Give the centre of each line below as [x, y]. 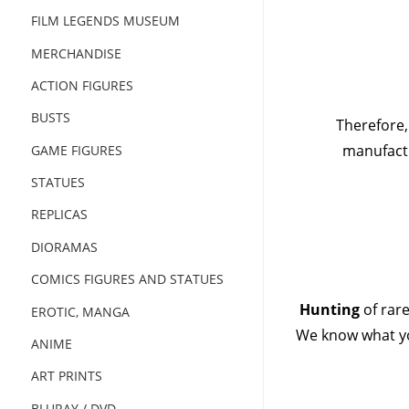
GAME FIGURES [76, 150]
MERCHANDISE [76, 53]
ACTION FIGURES [82, 85]
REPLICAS [59, 215]
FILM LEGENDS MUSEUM [105, 20]
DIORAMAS [64, 246]
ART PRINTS [66, 376]
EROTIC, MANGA [80, 311]
